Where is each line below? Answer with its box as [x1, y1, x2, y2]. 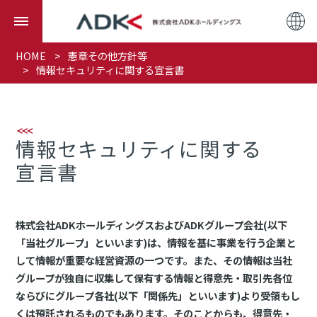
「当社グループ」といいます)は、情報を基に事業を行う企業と [16, 235, 296, 250]
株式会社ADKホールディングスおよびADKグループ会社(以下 [16, 217, 288, 233]
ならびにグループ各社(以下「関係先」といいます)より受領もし [16, 288, 301, 304]
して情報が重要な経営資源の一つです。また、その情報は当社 [16, 253, 293, 268]
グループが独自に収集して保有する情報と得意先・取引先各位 [16, 270, 293, 286]
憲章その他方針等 [68, 47, 148, 63]
